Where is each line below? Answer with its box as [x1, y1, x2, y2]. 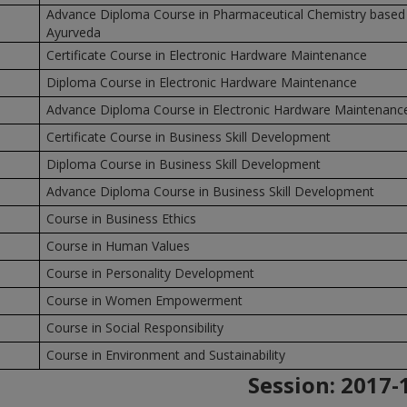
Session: [248, 370, 342, 400]
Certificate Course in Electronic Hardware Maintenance [45, 46, 367, 64]
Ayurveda [45, 24, 101, 41]
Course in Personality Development [45, 264, 254, 282]
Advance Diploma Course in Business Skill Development [45, 183, 374, 200]
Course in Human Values [45, 237, 190, 254]
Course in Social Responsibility [45, 319, 223, 336]
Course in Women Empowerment [45, 292, 243, 309]
